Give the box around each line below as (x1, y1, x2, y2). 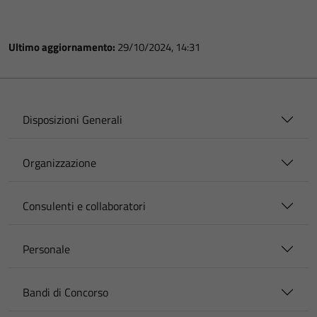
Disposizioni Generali (23, 111, 122, 128)
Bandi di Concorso (23, 284, 108, 301)
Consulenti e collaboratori (23, 197, 146, 214)
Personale (23, 241, 70, 258)
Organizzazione (23, 154, 96, 171)
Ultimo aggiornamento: (8, 39, 117, 55)
